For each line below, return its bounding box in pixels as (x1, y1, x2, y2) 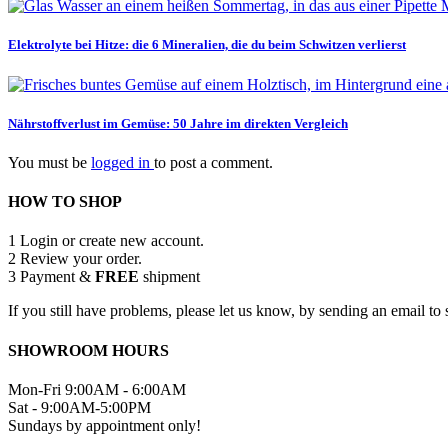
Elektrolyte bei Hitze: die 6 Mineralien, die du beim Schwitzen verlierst (8, 37, 406, 53)
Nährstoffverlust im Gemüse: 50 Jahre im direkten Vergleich (8, 115, 348, 131)
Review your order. (16, 250, 142, 268)
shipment (139, 268, 200, 286)
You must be (8, 153, 91, 171)
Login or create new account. (16, 232, 204, 250)
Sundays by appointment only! (8, 416, 201, 434)
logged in (91, 153, 154, 171)
